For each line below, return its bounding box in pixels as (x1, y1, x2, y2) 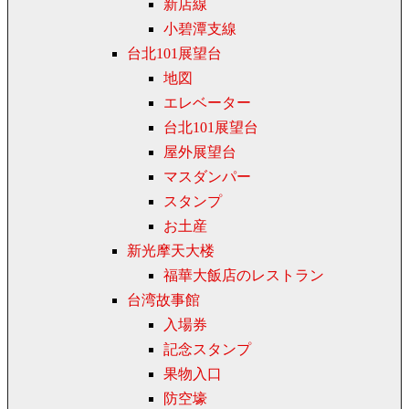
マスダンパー (163, 169, 251, 185)
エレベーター (163, 95, 251, 111)
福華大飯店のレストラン (163, 267, 324, 284)
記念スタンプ (163, 341, 251, 358)
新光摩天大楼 (127, 243, 215, 259)
